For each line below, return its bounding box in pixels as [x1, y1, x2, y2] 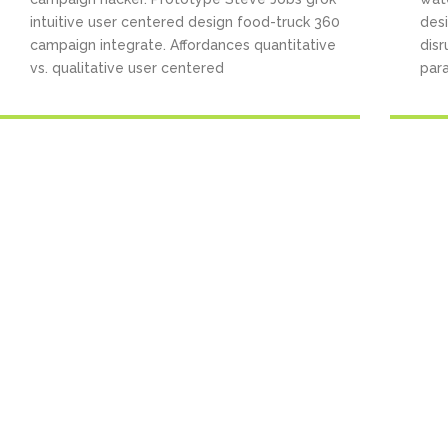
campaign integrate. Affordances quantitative [30, 37, 336, 53]
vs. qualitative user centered [30, 60, 224, 76]
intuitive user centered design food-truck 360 [30, 14, 340, 30]
